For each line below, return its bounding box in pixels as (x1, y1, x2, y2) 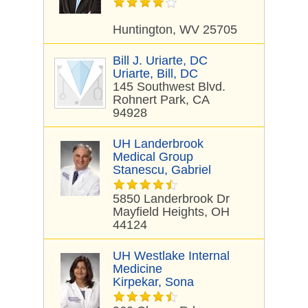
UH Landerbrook (113, 137, 203, 151)
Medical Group (113, 150, 193, 164)
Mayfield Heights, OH (113, 205, 230, 219)
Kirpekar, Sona (113, 275, 194, 289)
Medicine (113, 262, 162, 276)
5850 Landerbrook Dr (113, 192, 230, 206)
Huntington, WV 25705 (113, 23, 237, 36)
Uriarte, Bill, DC (113, 67, 198, 80)
